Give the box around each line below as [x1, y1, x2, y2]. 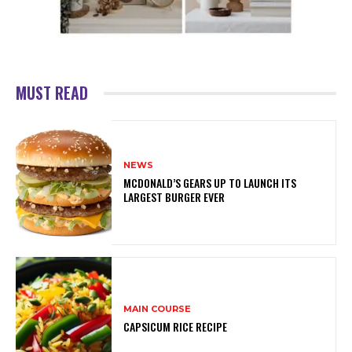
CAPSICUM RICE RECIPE [123, 318, 228, 335]
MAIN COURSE [123, 303, 192, 315]
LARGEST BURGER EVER [123, 189, 225, 206]
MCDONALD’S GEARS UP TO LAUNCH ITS [123, 174, 297, 192]
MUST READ [16, 81, 88, 105]
